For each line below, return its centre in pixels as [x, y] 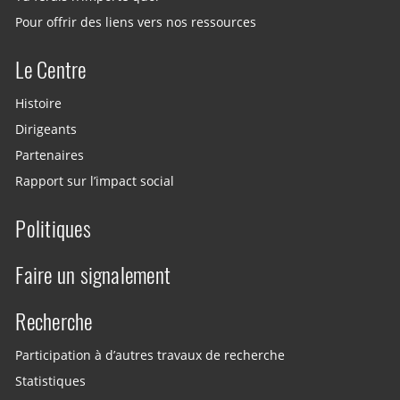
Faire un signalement [93, 275]
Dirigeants [46, 129]
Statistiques [51, 381]
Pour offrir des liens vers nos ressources [136, 22]
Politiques [53, 229]
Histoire [39, 103]
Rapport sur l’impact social [95, 182]
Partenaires [50, 156]
